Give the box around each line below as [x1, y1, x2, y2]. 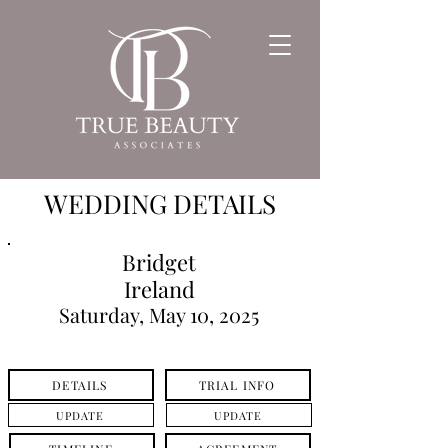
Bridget [122, 247, 196, 277]
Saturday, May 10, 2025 [59, 301, 259, 328]
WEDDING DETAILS [44, 186, 276, 221]
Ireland [123, 274, 195, 304]
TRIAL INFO [198, 377, 276, 393]
